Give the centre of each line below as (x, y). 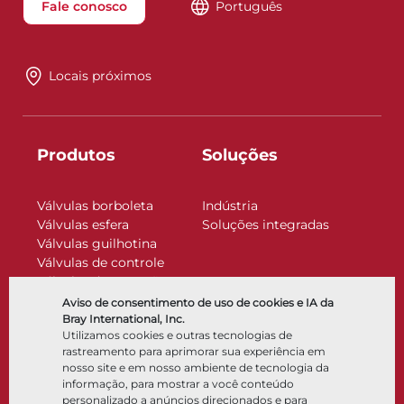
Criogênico (72, 338)
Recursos (241, 359)
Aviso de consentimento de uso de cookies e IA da (198, 303)
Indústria (230, 205)
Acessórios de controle (109, 319)
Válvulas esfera (83, 224)
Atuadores (69, 300)
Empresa (74, 359)
